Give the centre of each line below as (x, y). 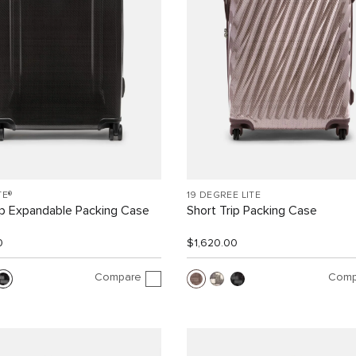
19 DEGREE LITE (224, 195)
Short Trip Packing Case (252, 210)
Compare (118, 278)
